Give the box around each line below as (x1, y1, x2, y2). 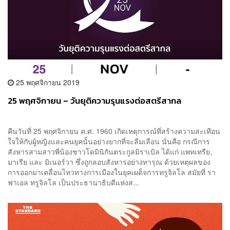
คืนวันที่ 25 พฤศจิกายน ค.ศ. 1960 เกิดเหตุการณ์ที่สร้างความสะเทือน (8, 125, 220, 136)
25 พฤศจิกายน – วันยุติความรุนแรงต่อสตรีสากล (8, 94, 181, 107)
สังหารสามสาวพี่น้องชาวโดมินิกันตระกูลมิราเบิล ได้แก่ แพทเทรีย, (8, 146, 212, 157)
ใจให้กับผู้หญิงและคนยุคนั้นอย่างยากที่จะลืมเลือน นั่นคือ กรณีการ (8, 136, 210, 146)
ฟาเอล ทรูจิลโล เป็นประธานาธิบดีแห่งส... (8, 177, 139, 187)
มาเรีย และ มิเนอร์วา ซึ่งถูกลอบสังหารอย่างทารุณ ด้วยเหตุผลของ (8, 156, 210, 167)
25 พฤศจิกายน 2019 (14, 76, 80, 87)
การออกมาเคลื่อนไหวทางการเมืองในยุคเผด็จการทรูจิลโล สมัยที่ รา (8, 166, 216, 177)
